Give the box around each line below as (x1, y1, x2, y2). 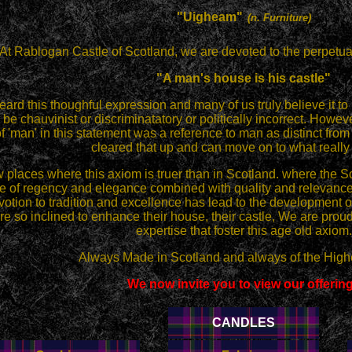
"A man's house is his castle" (156, 71, 331, 85)
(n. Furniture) (247, 12, 311, 24)
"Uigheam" (176, 10, 243, 24)
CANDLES (212, 316, 275, 329)
